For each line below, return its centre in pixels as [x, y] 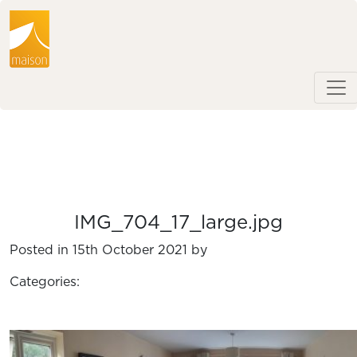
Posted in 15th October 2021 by [108, 250]
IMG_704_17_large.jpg [178, 223]
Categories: [45, 282]
